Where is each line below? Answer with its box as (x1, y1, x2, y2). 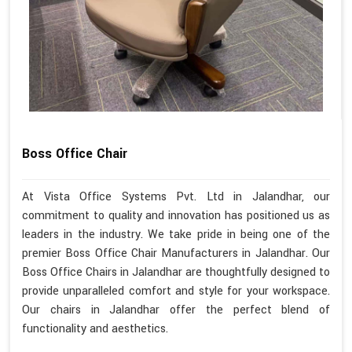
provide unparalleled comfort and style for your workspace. (22, 283, 330, 300)
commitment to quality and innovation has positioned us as (22, 207, 330, 225)
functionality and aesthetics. (22, 321, 168, 338)
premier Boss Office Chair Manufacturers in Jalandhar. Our (22, 245, 330, 262)
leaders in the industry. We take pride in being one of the (22, 226, 330, 244)
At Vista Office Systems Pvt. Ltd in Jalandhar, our (22, 189, 330, 206)
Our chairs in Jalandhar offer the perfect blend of (22, 302, 330, 319)
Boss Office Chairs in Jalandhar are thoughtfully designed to (22, 264, 330, 281)
